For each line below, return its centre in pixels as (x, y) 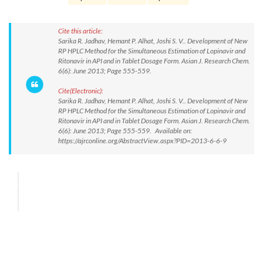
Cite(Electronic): (81, 91)
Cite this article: (80, 31)
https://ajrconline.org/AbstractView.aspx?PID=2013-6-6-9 (142, 141)
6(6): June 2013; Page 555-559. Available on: (125, 131)
